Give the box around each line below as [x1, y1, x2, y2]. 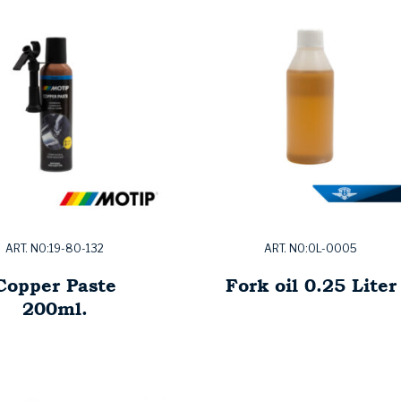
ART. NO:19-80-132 [5, 242, 104, 256]
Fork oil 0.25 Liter [225, 272, 397, 299]
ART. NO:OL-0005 [264, 242, 357, 256]
